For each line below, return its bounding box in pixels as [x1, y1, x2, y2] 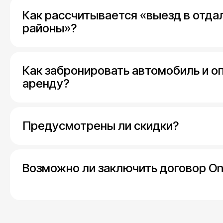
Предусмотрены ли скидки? [22, 118, 179, 133]
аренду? [22, 76, 69, 91]
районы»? [22, 20, 77, 35]
